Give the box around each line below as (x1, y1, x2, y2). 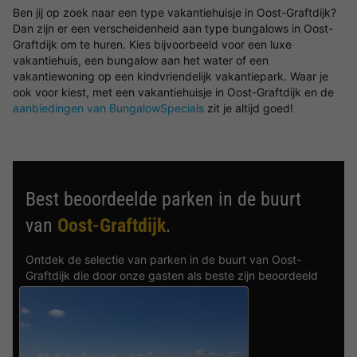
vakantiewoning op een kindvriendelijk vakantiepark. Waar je (13, 69, 328, 83)
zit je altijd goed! (204, 101, 293, 115)
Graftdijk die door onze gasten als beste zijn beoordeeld (25, 269, 318, 282)
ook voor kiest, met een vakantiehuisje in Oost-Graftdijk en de (13, 85, 334, 99)
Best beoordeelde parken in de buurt (25, 188, 301, 210)
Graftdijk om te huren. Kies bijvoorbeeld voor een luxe (13, 37, 292, 51)
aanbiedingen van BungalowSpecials (13, 101, 204, 115)
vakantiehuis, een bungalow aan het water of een (13, 53, 269, 67)
